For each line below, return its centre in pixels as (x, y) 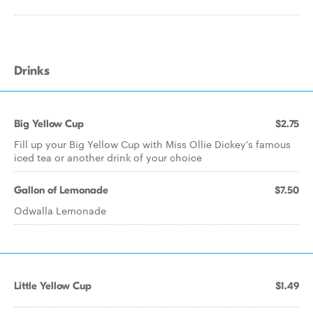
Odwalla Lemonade (60, 210)
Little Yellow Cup (53, 286)
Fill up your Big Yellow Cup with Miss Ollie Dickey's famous (152, 144)
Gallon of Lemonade (61, 190)
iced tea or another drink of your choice (108, 157)
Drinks (32, 71)
